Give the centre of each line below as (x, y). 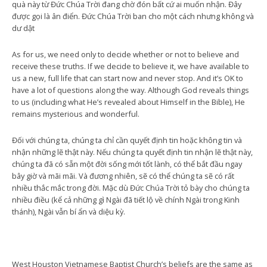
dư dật (23, 28)
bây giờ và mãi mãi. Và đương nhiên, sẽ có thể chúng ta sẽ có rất (123, 176)
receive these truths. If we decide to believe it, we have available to (131, 66)
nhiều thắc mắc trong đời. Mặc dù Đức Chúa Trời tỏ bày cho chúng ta (131, 188)
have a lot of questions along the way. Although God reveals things (131, 90)
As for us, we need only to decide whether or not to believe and (125, 54)
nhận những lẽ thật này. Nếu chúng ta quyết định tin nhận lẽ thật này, (132, 152)
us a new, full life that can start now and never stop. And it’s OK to (128, 78)
